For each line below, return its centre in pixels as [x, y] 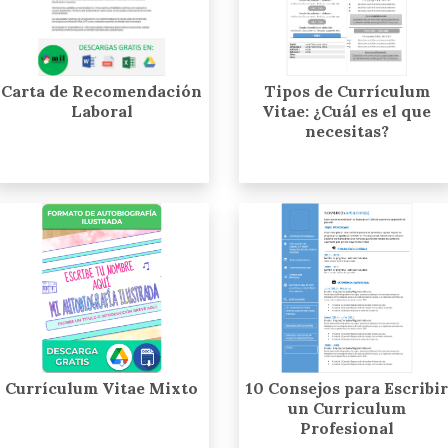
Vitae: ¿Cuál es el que [346, 110]
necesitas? [346, 130]
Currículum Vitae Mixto [101, 388]
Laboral [101, 110]
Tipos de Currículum [346, 90]
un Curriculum [346, 408]
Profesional [346, 428]
